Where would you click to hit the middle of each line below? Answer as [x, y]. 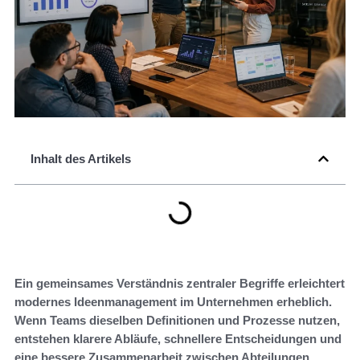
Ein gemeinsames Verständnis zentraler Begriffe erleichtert [180, 283]
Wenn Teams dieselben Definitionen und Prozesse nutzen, [177, 320]
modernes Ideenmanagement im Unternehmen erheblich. [173, 301]
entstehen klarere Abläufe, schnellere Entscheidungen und [178, 338]
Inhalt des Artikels [81, 158]
